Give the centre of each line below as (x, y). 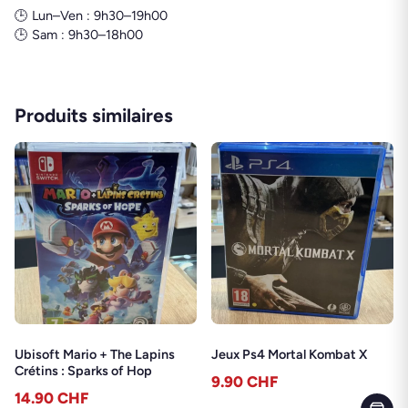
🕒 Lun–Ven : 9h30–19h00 (91, 15)
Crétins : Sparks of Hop (83, 370)
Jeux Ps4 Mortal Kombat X (289, 354)
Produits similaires (94, 115)
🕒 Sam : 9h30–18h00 (79, 34)
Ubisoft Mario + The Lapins (95, 354)
